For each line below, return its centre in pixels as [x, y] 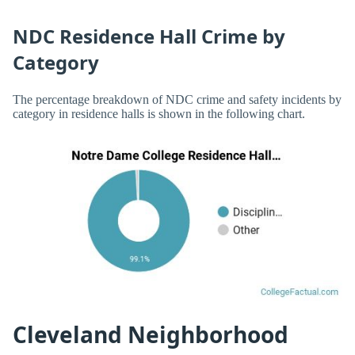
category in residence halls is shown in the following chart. [159, 114]
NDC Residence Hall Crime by [149, 36]
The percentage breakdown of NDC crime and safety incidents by [177, 100]
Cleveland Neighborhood [151, 335]
